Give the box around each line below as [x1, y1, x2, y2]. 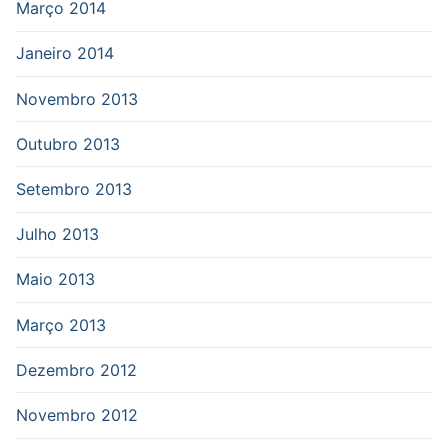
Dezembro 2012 [16, 359, 137, 380]
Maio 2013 [16, 269, 95, 290]
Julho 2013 [16, 224, 99, 245]
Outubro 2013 [16, 133, 120, 154]
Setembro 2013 [16, 179, 132, 200]
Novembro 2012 [16, 404, 138, 425]
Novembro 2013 [16, 88, 138, 109]
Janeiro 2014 [16, 43, 114, 64]
